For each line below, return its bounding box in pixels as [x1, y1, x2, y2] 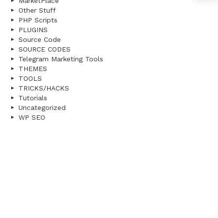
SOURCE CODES [18, 45, 71, 54]
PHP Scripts [18, 16, 57, 24]
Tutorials [18, 94, 47, 102]
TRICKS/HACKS [18, 84, 69, 92]
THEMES [18, 65, 47, 73]
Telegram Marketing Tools [18, 55, 103, 63]
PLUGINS [18, 26, 48, 34]
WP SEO [18, 113, 45, 122]
